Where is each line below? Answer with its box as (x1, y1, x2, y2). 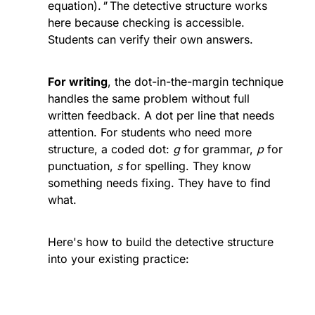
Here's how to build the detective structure (48, 235, 274, 250)
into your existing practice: (48, 252, 189, 266)
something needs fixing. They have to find (48, 176, 271, 191)
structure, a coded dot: (48, 142, 173, 157)
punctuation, (48, 159, 117, 174)
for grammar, (180, 142, 257, 157)
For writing (48, 75, 108, 89)
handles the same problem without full (48, 91, 250, 106)
